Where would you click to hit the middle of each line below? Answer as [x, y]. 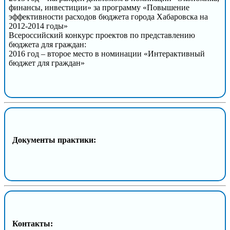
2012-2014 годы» [38, 26]
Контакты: [33, 223]
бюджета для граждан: [47, 44]
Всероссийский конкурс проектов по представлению [102, 35]
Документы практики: [54, 140]
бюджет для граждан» [47, 63]
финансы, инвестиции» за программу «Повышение [99, 7]
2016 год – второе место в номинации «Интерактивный [107, 53]
